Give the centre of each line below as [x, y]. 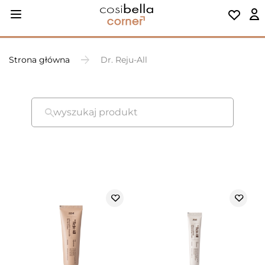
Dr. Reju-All [124, 60]
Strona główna [39, 60]
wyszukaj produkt [96, 112]
